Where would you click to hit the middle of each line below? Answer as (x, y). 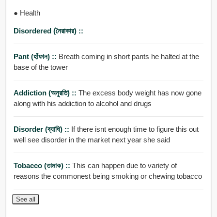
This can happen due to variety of (124, 165)
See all (25, 199)
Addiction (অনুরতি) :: (46, 93)
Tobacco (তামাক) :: (43, 165)
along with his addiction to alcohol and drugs (82, 103)
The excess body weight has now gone (140, 93)
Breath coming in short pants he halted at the (105, 56)
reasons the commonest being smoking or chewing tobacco (108, 176)
